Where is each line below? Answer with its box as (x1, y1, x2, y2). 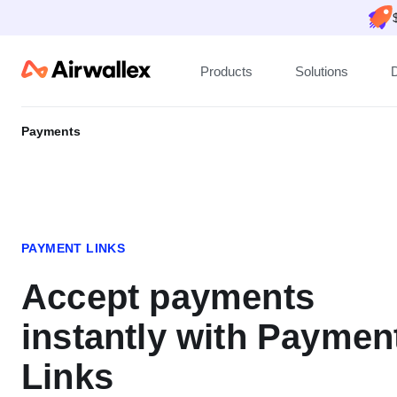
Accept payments (21, 277, 315, 316)
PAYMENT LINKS (21, 241, 126, 255)
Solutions (295, 63, 348, 79)
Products (200, 63, 253, 79)
